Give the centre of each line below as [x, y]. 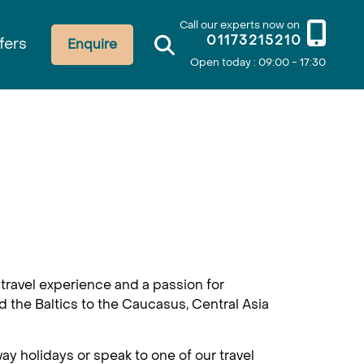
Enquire [92, 44]
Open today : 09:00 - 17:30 [258, 62]
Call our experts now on [239, 24]
